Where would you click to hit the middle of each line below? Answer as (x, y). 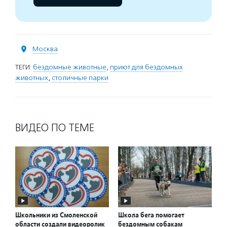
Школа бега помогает (151, 215)
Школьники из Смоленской (56, 215)
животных (32, 78)
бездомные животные (70, 67)
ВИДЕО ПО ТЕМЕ (55, 128)
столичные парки (80, 78)
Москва (45, 49)
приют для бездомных (146, 67)
